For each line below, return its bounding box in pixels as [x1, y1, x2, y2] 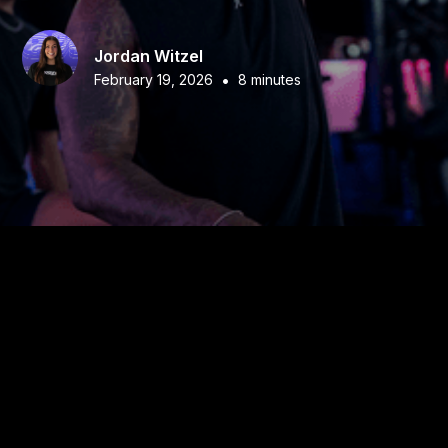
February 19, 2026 [94, 71, 214, 88]
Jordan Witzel [94, 46, 204, 66]
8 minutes [238, 71, 302, 88]
